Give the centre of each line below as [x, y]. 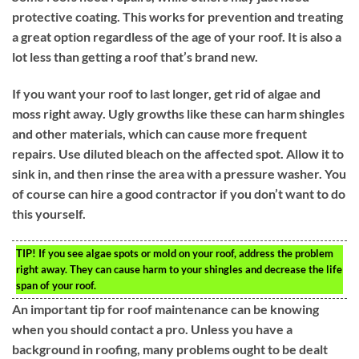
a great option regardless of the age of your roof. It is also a [177, 37]
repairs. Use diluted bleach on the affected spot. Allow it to [178, 154]
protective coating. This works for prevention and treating [177, 17]
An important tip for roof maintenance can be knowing [165, 309]
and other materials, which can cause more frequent [159, 134]
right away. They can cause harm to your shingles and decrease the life [179, 269]
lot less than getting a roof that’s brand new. [135, 57]
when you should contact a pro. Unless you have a [152, 329]
